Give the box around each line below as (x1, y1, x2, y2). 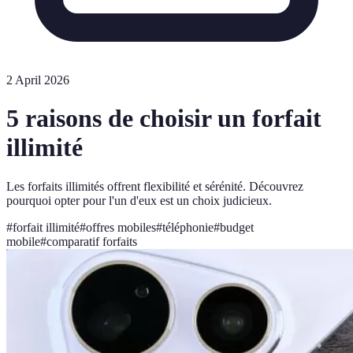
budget (220, 220, 254, 234)
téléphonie (162, 220, 214, 234)
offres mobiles (86, 220, 156, 234)
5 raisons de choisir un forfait (6, 104, 321, 133)
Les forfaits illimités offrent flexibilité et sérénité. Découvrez (6, 179, 303, 193)
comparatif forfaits (46, 234, 137, 248)
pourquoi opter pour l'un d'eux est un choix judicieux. (6, 193, 272, 207)
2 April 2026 (6, 73, 69, 87)
